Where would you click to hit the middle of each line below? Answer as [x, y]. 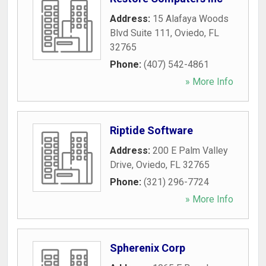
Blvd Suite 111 [140, 33]
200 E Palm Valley [190, 151]
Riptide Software [151, 130]
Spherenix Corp [148, 248]
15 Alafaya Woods [191, 19]
